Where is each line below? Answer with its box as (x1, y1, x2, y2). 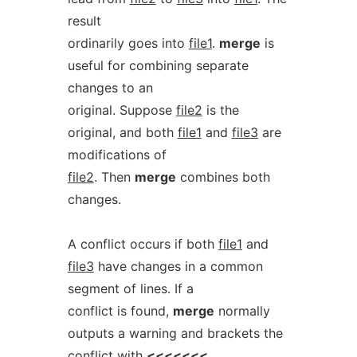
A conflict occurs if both (67, 236, 218, 252)
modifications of (67, 147, 167, 163)
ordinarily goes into (67, 35, 189, 51)
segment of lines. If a (67, 280, 194, 296)
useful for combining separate (67, 57, 249, 73)
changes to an (67, 80, 153, 96)
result (67, 13, 101, 29)
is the (202, 102, 239, 118)
